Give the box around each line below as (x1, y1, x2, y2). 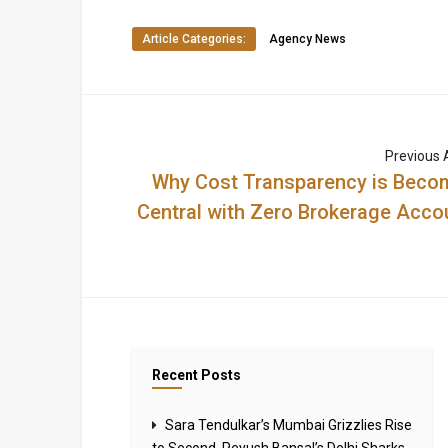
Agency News (269, 32, 346, 47)
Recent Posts (152, 367, 241, 384)
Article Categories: (142, 32, 246, 47)
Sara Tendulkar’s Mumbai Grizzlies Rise (165, 417, 412, 434)
